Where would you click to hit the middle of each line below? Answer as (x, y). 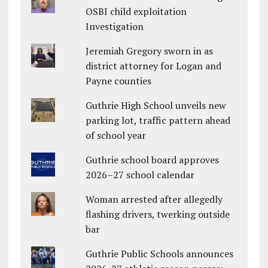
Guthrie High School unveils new (156, 106)
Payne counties (119, 81)
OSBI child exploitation (136, 12)
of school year (116, 135)
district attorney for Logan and (154, 66)
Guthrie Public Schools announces (160, 254)
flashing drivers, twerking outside (158, 214)
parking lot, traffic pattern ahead (158, 121)
